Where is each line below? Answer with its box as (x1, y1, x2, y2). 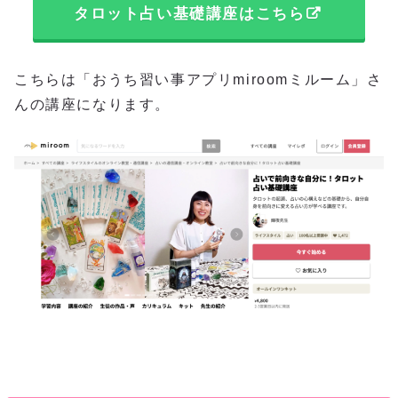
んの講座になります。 (14, 96, 171, 112)
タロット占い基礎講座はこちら (73, 5, 306, 23)
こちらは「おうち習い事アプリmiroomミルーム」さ (14, 71, 383, 87)
